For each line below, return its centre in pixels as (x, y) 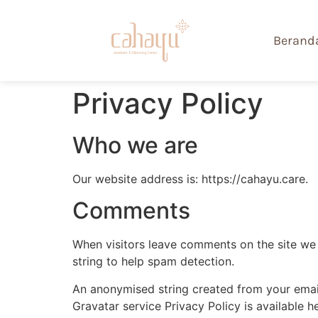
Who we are (135, 145)
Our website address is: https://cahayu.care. (190, 179)
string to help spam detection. (153, 262)
